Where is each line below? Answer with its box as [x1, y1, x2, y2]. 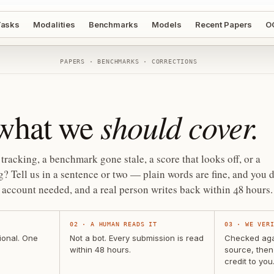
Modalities [33, 20, 75, 29]
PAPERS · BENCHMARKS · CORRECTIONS [60, 58, 198, 65]
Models [152, 20, 182, 29]
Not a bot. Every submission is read [70, 233, 204, 243]
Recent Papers [194, 20, 252, 29]
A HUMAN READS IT [91, 221, 157, 228]
